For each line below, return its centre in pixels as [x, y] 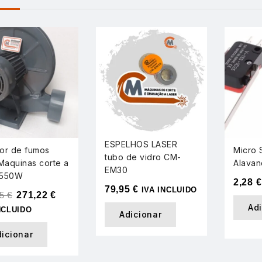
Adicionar [141, 214]
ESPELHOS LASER [141, 144]
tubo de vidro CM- [143, 157]
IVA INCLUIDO [169, 189]
